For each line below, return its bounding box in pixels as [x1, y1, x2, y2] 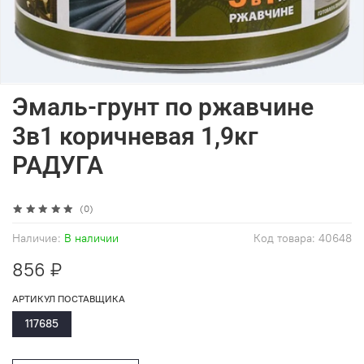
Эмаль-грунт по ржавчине [12, 92, 314, 121]
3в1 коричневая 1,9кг [12, 121, 258, 150]
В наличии [63, 232, 119, 246]
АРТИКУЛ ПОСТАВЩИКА [12, 292, 125, 305]
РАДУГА [12, 150, 103, 180]
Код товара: [253, 232, 318, 246]
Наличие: [12, 232, 61, 246]
